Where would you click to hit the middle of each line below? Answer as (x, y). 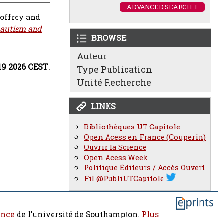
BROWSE (109, 38)
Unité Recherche (114, 82)
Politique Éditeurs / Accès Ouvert (144, 168)
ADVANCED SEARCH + (162, 7)
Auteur (92, 56)
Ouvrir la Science (115, 147)
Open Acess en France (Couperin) (145, 137)
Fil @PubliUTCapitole (124, 178)
